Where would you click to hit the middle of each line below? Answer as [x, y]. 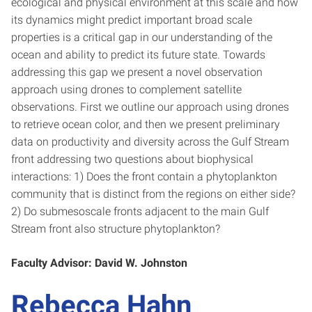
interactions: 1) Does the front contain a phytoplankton [144, 176]
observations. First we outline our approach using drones [150, 107]
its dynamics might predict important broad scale [132, 19]
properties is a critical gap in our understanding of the [142, 37]
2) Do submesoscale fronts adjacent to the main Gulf [140, 211]
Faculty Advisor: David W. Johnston [99, 263]
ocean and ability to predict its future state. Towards [138, 54]
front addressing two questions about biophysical [132, 159]
